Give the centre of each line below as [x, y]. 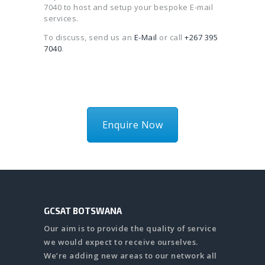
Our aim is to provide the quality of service [130, 229]
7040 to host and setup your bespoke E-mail [128, 7]
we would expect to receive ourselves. [121, 242]
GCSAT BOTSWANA [83, 211]
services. [61, 18]
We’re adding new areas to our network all [130, 256]
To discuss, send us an [89, 37]
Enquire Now [132, 125]
